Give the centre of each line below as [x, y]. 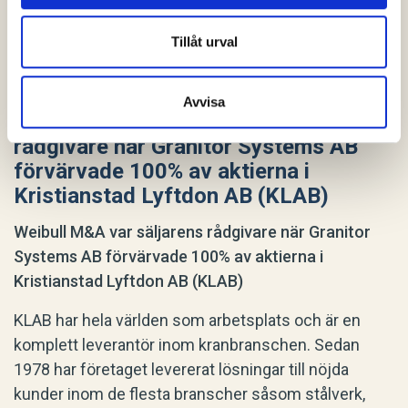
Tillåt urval [204, 42]
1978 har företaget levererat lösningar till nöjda [181, 370]
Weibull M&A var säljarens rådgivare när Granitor [192, 232]
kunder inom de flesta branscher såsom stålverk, [189, 394]
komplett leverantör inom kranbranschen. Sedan [187, 345]
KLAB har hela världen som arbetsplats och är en [187, 321]
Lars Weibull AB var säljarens [158, 122]
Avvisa [204, 101]
